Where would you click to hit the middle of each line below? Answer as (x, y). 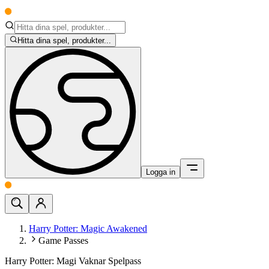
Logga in (161, 172)
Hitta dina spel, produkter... (65, 41)
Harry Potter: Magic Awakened (88, 229)
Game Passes (63, 241)
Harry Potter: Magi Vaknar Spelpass (73, 261)
